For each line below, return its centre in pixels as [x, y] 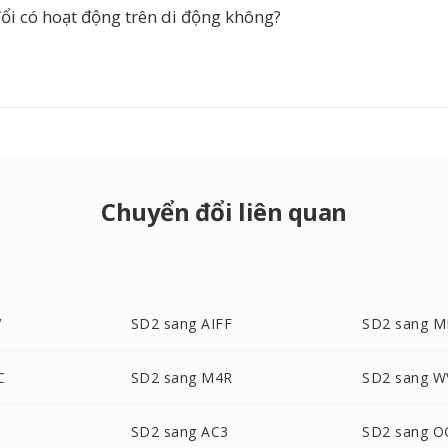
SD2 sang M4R [181, 377]
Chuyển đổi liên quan [224, 211]
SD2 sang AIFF [181, 323]
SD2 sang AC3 [179, 431]
